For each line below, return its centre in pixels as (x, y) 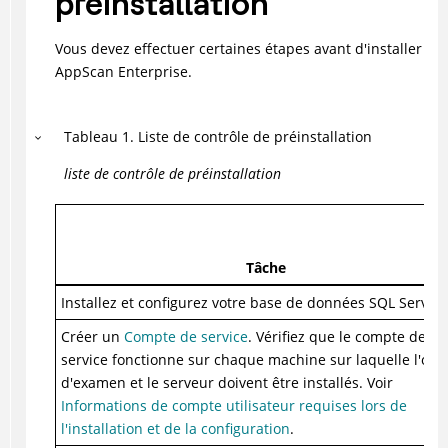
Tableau (91, 137)
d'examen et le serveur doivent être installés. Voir (226, 383)
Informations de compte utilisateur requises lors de (233, 406)
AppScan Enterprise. (123, 72)
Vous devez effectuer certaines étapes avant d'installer (238, 49)
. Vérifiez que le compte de (336, 337)
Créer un (92, 337)
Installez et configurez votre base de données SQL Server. (253, 303)
